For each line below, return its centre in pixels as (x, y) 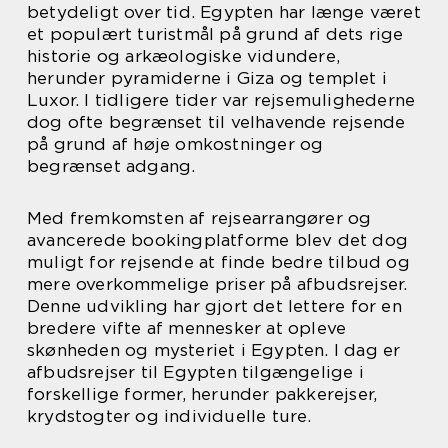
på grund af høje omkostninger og (175, 144)
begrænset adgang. (111, 166)
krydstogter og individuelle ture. (169, 416)
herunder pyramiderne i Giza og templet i (207, 78)
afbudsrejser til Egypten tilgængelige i (195, 372)
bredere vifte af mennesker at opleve (187, 328)
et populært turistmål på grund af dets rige (215, 34)
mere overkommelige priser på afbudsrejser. (217, 284)
